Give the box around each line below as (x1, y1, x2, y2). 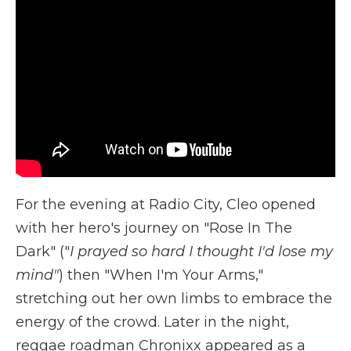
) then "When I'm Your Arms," (59, 266, 263, 284)
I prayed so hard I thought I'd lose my (70, 243, 333, 261)
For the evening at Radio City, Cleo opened (16, 196, 316, 214)
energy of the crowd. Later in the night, (16, 313, 289, 331)
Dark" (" (16, 243, 70, 261)
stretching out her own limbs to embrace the (16, 290, 332, 308)
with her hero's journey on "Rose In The (16, 219, 292, 237)
